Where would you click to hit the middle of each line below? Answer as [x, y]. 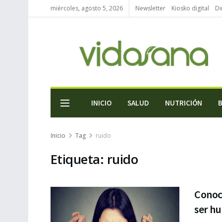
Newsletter [150, 8]
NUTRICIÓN [184, 103]
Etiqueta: [79, 159]
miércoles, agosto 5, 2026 [87, 8]
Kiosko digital [190, 8]
